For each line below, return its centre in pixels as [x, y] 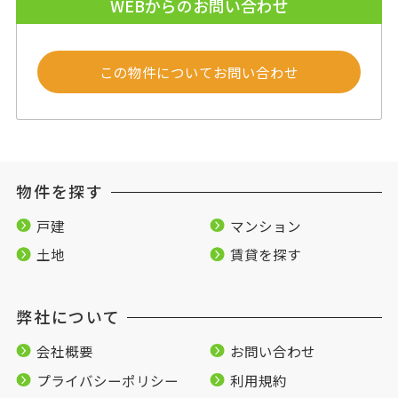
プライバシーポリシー [107, 380]
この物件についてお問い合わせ [199, 72]
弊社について [68, 317]
